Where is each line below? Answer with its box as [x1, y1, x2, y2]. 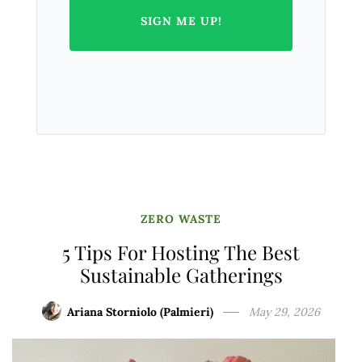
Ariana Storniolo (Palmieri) [67, 304, 213, 319]
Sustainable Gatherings [79, 261, 283, 288]
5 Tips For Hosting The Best [62, 238, 300, 265]
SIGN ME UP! [140, 13, 222, 28]
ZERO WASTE [141, 211, 221, 226]
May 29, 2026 [249, 304, 320, 319]
